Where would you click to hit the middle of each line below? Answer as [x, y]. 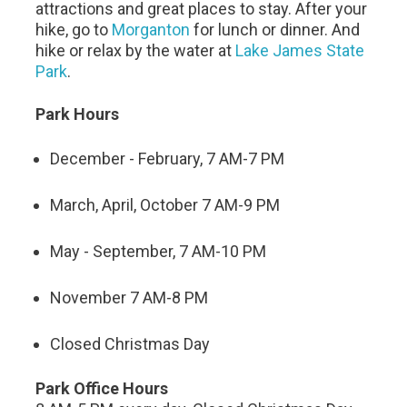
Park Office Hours [102, 388]
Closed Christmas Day [130, 343]
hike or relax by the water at [136, 50]
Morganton [151, 29]
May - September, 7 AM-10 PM [159, 251]
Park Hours [78, 114]
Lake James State [300, 50]
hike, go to [74, 29]
